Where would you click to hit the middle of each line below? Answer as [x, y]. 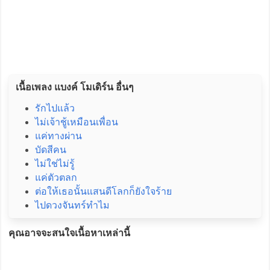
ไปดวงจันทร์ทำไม [72, 206]
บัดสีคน [50, 150]
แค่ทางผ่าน [58, 136]
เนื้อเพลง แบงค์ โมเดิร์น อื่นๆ [74, 87]
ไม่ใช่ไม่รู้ [55, 164]
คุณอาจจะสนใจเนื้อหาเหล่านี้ [69, 233]
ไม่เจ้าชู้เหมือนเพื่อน [76, 122]
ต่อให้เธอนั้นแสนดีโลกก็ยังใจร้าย [103, 192]
